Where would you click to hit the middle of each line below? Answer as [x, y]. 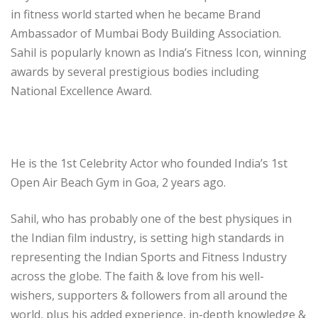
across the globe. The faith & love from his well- [137, 276]
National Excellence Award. [81, 91]
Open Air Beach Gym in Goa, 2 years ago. [118, 182]
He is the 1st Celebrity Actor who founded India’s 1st [149, 163]
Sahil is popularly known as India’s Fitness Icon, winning [159, 52]
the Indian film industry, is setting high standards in [147, 237]
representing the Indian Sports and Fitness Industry [149, 257]
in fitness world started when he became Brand [136, 14]
